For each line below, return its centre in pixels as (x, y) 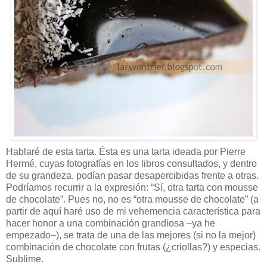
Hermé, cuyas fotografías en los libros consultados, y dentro (131, 163)
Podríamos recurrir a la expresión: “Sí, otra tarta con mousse (132, 187)
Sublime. (25, 259)
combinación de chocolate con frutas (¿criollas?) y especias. (133, 247)
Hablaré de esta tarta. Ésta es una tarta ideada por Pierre (126, 151)
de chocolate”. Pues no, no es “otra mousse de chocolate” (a (132, 199)
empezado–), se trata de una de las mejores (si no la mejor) (131, 235)
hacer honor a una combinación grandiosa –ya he (111, 223)
